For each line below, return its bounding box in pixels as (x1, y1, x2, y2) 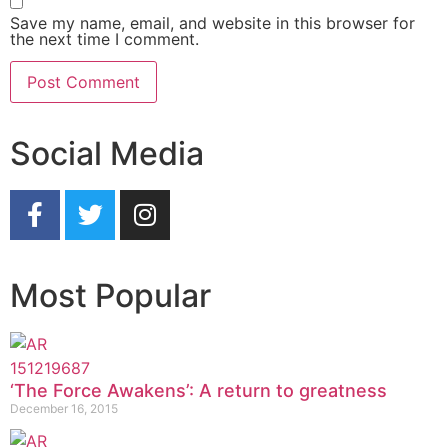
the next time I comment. (10, 28, 199, 49)
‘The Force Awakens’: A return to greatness (10, 379, 387, 401)
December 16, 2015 (10, 400, 118, 416)
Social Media (10, 133, 204, 173)
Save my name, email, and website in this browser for (10, 12, 415, 33)
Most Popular (10, 275, 211, 315)
